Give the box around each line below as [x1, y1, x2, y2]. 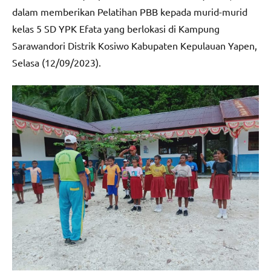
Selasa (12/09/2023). [12, 56, 101, 68]
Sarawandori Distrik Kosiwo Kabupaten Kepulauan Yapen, [12, 39, 257, 51]
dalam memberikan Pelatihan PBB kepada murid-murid [12, 5, 247, 18]
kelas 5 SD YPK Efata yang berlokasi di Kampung [12, 22, 220, 34]
